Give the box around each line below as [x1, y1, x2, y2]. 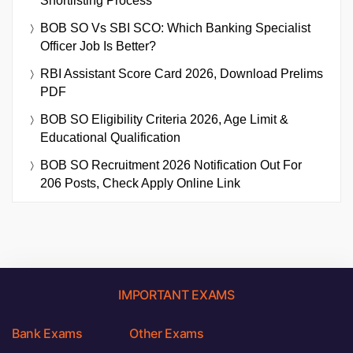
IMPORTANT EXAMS [118, 287, 235, 303]
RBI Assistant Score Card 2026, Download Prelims [40, 67, 323, 81]
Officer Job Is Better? [40, 39, 156, 54]
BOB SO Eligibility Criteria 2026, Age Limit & [40, 113, 288, 127]
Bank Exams [12, 325, 83, 342]
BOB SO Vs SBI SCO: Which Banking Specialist [40, 21, 310, 35]
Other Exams [129, 325, 204, 342]
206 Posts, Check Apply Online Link [40, 176, 240, 191]
